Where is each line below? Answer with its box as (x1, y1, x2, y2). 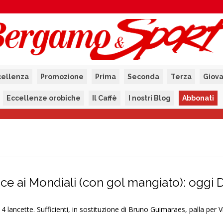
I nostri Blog (128, 94, 171, 102)
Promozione (40, 73, 84, 81)
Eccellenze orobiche (6, 94, 81, 102)
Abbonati (182, 94, 214, 102)
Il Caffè (92, 94, 117, 102)
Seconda (127, 73, 159, 81)
